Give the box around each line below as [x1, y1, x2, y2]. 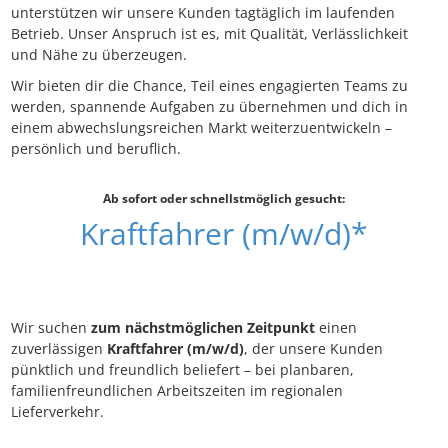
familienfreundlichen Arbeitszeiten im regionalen [11, 381, 343, 401]
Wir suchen [11, 318, 91, 338]
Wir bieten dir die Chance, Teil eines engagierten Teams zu [11, 76, 408, 96]
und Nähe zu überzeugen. [11, 45, 187, 65]
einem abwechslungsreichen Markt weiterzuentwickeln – [11, 118, 392, 138]
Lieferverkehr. [11, 402, 104, 422]
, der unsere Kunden [244, 339, 383, 359]
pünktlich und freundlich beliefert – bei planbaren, [11, 360, 354, 380]
